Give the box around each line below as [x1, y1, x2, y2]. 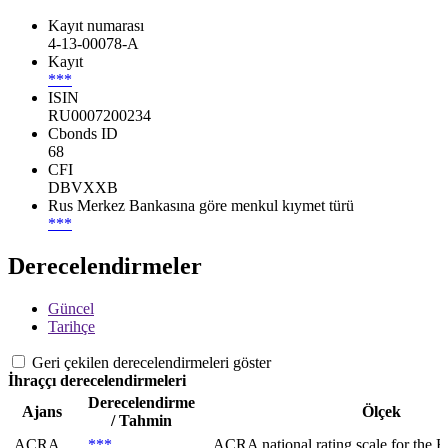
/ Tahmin [111, 412, 172, 430]
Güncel [48, 300, 94, 318]
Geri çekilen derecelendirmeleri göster [32, 354, 271, 372]
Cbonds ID [48, 125, 118, 143]
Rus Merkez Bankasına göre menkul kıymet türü [48, 197, 354, 215]
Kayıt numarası [48, 17, 144, 35]
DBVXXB [48, 179, 118, 197]
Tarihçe [48, 318, 95, 336]
